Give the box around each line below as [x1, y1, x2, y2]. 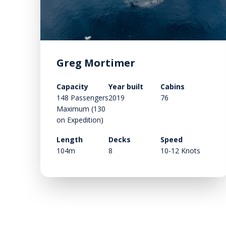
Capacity [56, 82, 88, 92]
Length [56, 135, 83, 145]
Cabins [160, 82, 185, 92]
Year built [108, 82, 144, 92]
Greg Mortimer [56, 56, 135, 70]
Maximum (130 [56, 104, 105, 114]
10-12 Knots [160, 146, 201, 156]
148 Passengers [56, 93, 108, 103]
